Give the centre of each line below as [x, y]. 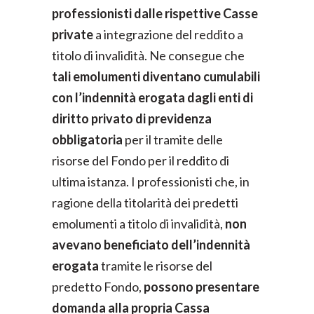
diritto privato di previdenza [132, 118]
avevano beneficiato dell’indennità [151, 244]
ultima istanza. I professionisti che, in [151, 181]
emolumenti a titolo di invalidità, [138, 223]
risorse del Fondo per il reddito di [141, 160]
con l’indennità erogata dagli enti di [152, 97]
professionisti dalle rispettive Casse [155, 13]
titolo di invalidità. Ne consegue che [148, 55]
